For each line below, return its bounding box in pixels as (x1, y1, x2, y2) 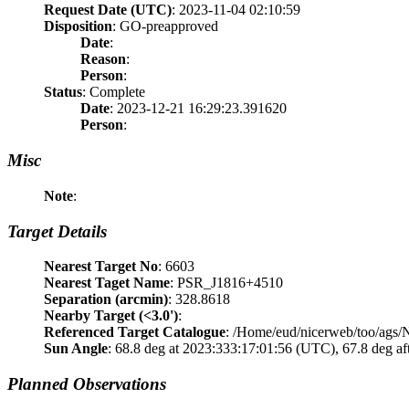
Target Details (7, 221, 107, 241)
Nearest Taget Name (44, 275, 170, 291)
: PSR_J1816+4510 (170, 275, 283, 291)
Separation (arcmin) (44, 291, 168, 308)
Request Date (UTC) (44, 2, 172, 18)
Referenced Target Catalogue (44, 324, 225, 341)
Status (44, 84, 82, 100)
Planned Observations (7, 374, 166, 394)
